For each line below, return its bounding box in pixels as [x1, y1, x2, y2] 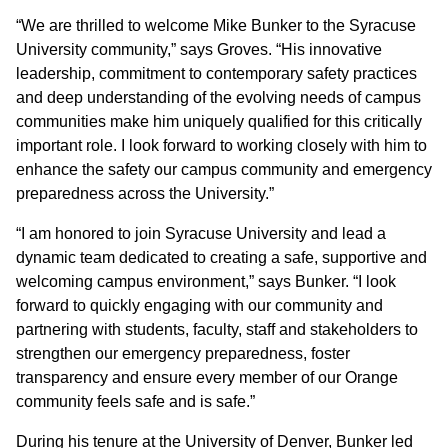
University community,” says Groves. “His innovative [16, 41, 382, 58]
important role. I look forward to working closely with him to [16, 137, 427, 154]
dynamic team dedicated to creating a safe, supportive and [16, 249, 427, 266]
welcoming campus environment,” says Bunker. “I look [16, 273, 396, 290]
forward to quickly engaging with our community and [16, 297, 383, 314]
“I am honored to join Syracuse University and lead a [16, 225, 386, 242]
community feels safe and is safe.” [16, 393, 255, 410]
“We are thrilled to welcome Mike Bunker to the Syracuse [16, 17, 416, 34]
